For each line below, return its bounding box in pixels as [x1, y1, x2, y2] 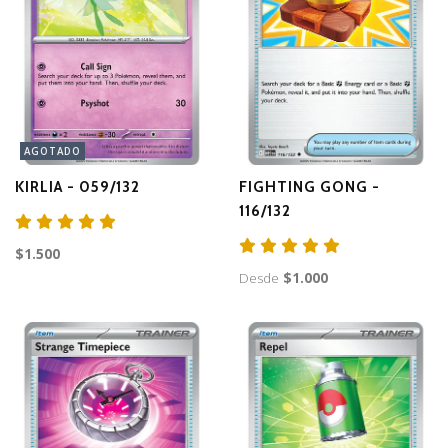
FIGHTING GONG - [239, 178, 380, 197]
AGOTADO [24, 144, 81, 158]
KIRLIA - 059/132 [15, 178, 140, 197]
